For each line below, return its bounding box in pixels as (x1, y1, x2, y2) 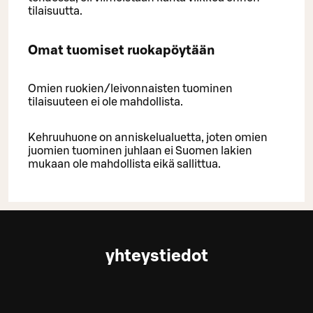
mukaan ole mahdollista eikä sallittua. (28, 159, 221, 170)
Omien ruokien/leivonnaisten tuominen (28, 83, 233, 95)
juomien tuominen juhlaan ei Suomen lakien (28, 145, 252, 157)
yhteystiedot (105, 248, 208, 265)
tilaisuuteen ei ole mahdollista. (28, 96, 183, 108)
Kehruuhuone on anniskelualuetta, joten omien (28, 132, 268, 144)
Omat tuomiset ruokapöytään (28, 43, 214, 57)
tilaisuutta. (28, 5, 82, 17)
